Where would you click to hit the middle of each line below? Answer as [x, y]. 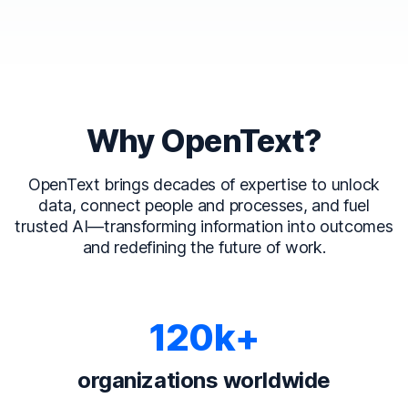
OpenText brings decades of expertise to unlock [204, 184]
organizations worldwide [204, 380]
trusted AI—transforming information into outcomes [204, 226]
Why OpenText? [204, 141]
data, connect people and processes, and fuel [204, 205]
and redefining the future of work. [204, 247]
